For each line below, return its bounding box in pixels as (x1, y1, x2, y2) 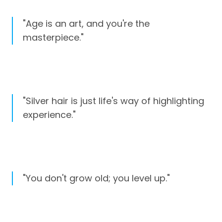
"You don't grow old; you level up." (23, 172, 170, 185)
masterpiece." (23, 31, 84, 44)
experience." (23, 109, 76, 121)
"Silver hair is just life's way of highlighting (23, 95, 204, 108)
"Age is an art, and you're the (23, 17, 150, 30)
